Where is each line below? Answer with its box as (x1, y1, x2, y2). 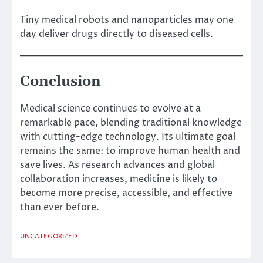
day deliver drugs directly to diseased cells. (20, 27, 213, 41)
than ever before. (20, 200, 99, 214)
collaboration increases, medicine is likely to (20, 172, 217, 186)
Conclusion (20, 72, 101, 90)
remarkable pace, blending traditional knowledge (20, 116, 242, 129)
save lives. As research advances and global (20, 158, 215, 171)
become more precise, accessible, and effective (20, 186, 232, 200)
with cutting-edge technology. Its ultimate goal (20, 130, 235, 143)
